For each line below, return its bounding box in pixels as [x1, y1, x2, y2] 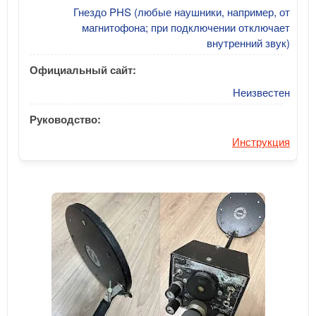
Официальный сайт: [30, 61, 136, 78]
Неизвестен [233, 84, 290, 99]
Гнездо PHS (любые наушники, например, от [73, 4, 290, 19]
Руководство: [30, 111, 101, 127]
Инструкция [232, 133, 290, 149]
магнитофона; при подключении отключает [82, 19, 290, 35]
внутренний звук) [207, 35, 290, 50]
